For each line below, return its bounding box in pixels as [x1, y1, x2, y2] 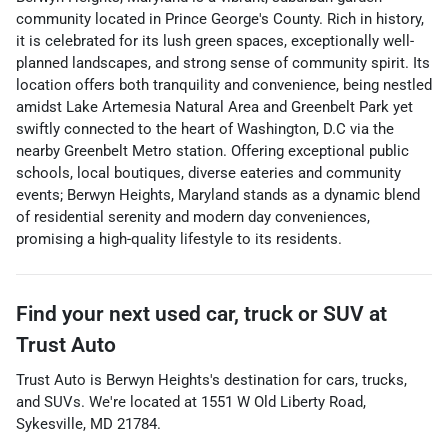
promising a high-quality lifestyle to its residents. [16, 230, 342, 248]
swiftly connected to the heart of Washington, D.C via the [16, 120, 394, 138]
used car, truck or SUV [155, 302, 364, 326]
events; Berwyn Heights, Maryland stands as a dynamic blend [16, 186, 420, 204]
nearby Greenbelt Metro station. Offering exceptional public [16, 142, 409, 160]
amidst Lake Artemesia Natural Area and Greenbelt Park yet [16, 98, 413, 116]
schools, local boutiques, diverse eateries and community [16, 164, 401, 182]
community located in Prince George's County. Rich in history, [16, 10, 424, 28]
